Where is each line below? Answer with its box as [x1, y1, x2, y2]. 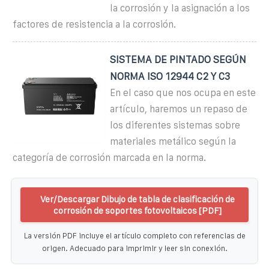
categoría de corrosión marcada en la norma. [13, 152, 206, 163]
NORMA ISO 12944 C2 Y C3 [110, 70, 231, 82]
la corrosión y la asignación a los [110, 2, 250, 13]
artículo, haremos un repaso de [110, 103, 248, 114]
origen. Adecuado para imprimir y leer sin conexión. [41, 243, 228, 253]
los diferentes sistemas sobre [110, 119, 241, 130]
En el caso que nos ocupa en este [110, 87, 256, 98]
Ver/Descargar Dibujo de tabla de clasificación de [40, 193, 235, 204]
